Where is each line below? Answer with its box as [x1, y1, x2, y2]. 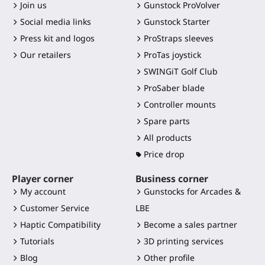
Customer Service [20, 202, 89, 214]
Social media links [20, 16, 91, 28]
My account [20, 186, 66, 198]
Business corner [135, 172, 208, 186]
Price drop [144, 148, 185, 160]
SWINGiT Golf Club [144, 66, 218, 77]
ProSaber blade [144, 82, 205, 94]
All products [144, 132, 192, 144]
